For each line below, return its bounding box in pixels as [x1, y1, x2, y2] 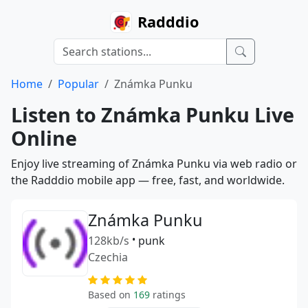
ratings [150, 288, 186, 301]
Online [11, 124, 77, 151]
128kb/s [88, 233, 129, 248]
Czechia [88, 250, 128, 265]
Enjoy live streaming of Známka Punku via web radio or [11, 156, 297, 171]
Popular [58, 76, 99, 91]
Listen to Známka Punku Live [11, 101, 294, 128]
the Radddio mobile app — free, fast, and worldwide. [11, 173, 285, 188]
